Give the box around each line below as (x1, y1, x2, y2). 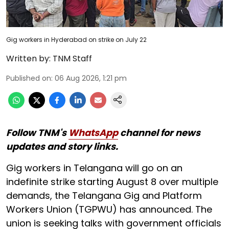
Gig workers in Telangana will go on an (6, 161, 182, 174)
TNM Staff (53, 52, 92, 64)
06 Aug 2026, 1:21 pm (55, 73, 127, 83)
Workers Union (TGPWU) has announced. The (6, 202, 212, 216)
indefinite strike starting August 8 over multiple (6, 175, 218, 188)
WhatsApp (68, 126, 118, 139)
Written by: (6, 52, 51, 64)
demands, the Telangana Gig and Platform (6, 189, 202, 202)
